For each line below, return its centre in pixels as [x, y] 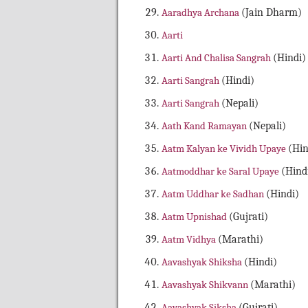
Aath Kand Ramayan [205, 126]
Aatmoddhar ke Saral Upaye [221, 172]
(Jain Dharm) [272, 13]
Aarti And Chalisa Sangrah [217, 58]
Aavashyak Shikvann [206, 285]
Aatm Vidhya [190, 240]
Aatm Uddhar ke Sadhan [214, 194]
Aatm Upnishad [195, 217]
